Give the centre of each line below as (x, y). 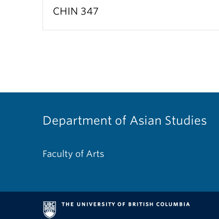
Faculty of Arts (73, 154)
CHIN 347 (76, 11)
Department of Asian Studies (125, 120)
